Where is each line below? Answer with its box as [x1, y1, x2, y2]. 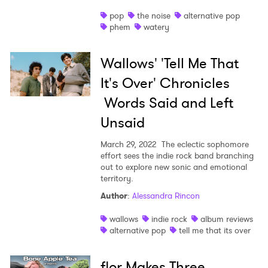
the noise [136, 10, 170, 22]
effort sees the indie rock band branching [100, 150, 254, 162]
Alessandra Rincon [132, 190, 200, 202]
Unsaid [100, 112, 145, 133]
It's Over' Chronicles [100, 73, 230, 94]
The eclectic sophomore [159, 138, 249, 151]
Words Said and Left [100, 93, 233, 114]
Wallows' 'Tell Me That [100, 53, 239, 74]
